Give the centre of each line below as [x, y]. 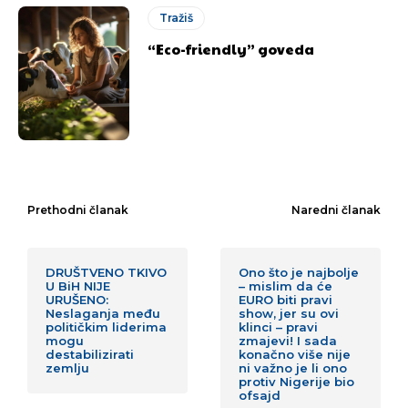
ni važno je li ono [293, 368]
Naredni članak [336, 210]
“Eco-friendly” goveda [231, 49]
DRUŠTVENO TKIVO [106, 272]
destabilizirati [90, 354]
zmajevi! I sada [288, 341]
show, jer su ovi [289, 313]
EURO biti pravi [286, 300]
